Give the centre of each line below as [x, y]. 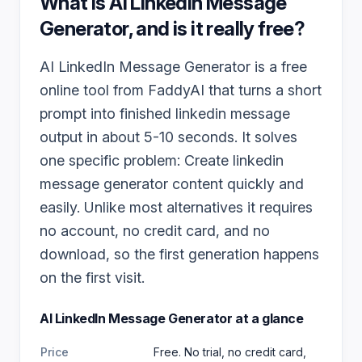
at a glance [268, 318]
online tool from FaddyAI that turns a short [181, 90]
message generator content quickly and [172, 184]
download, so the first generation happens [179, 254]
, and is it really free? [217, 29]
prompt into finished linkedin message [165, 114]
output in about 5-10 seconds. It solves [168, 137]
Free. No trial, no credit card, [230, 352]
